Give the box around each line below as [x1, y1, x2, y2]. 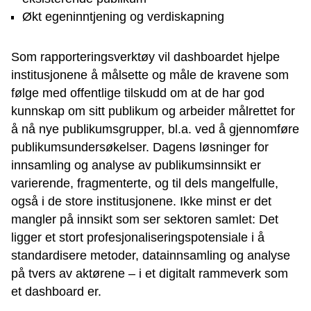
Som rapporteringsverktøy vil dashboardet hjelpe [11, 50, 280, 65]
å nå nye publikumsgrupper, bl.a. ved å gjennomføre [11, 122, 299, 137]
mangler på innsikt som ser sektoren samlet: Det [11, 212, 278, 227]
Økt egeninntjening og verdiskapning [22, 10, 224, 24]
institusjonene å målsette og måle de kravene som [11, 68, 289, 83]
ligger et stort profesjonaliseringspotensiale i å [11, 230, 264, 245]
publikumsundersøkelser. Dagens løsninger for [11, 140, 269, 155]
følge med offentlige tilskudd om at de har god [11, 86, 264, 101]
